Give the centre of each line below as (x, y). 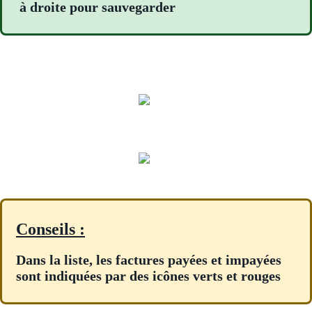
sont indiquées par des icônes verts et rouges (148, 276)
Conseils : (50, 229)
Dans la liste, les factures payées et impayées (149, 260)
